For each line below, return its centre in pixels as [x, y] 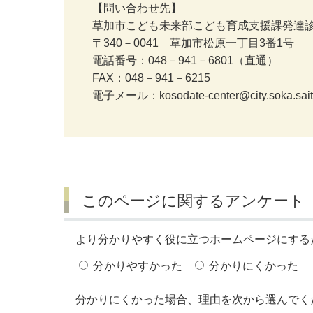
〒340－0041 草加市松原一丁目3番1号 [193, 43]
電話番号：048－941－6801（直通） [185, 60]
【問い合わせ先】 [137, 8]
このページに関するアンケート [193, 201]
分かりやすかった [138, 266]
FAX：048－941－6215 [151, 78]
